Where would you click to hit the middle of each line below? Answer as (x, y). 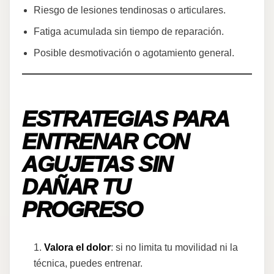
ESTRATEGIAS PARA (126, 120)
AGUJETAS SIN (97, 165)
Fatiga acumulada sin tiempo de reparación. (129, 31)
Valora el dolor (78, 247)
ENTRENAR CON (106, 142)
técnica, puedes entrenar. (88, 263)
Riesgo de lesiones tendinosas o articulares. (130, 10)
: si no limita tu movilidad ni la (175, 247)
